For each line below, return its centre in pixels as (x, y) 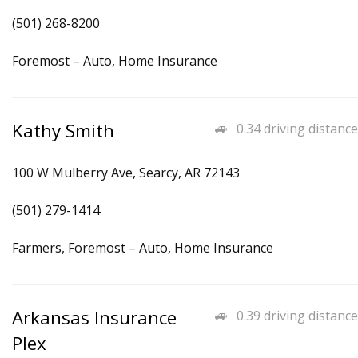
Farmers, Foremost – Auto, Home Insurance (143, 248)
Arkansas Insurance (94, 318)
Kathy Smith (63, 131)
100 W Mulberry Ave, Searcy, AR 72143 (126, 173)
